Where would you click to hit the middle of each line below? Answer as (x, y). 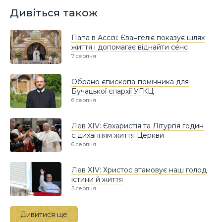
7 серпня (84, 56)
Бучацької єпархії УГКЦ (112, 91)
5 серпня (84, 188)
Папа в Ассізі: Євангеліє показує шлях (138, 37)
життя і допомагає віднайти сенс (130, 47)
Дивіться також (54, 13)
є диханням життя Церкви (118, 135)
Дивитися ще (44, 214)
